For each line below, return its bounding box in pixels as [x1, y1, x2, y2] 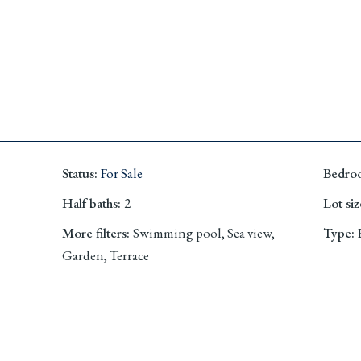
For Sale [101, 164, 143, 182]
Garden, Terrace [62, 246, 150, 264]
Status [62, 164, 95, 182]
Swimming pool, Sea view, [133, 223, 276, 242]
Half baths [62, 193, 118, 212]
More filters [62, 223, 127, 242]
